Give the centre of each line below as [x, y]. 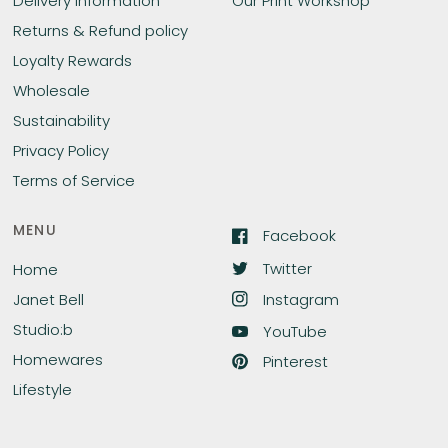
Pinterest [295, 362]
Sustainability [61, 120]
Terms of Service [73, 180]
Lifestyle [42, 389]
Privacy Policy [60, 150]
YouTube [294, 332]
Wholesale [51, 90]
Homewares [57, 359]
